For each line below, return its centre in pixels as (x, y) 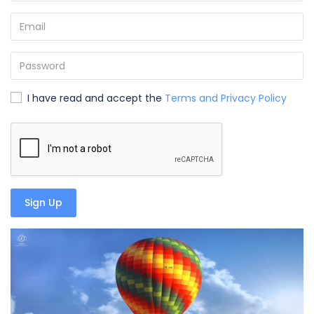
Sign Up (43, 203)
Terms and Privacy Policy (226, 98)
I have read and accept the (95, 98)
